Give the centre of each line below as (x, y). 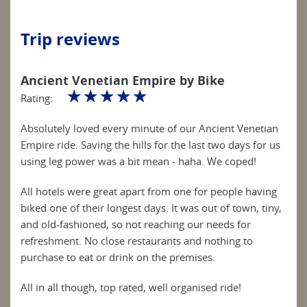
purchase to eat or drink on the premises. (118, 257)
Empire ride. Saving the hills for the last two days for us (150, 145)
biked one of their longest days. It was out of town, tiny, (151, 208)
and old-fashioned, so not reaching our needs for (136, 224)
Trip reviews (70, 39)
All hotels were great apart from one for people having (149, 192)
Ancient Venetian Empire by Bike (123, 81)
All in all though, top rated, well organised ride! (131, 287)
